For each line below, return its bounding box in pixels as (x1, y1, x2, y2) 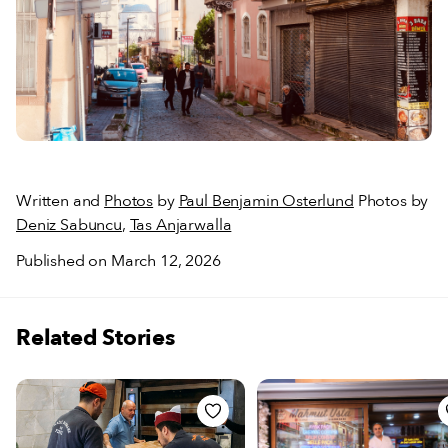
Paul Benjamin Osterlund (178, 190, 354, 212)
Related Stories (16, 323, 175, 353)
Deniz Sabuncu (16, 214, 122, 236)
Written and (16, 190, 105, 212)
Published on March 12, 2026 (16, 250, 221, 272)
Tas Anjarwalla (129, 214, 232, 236)
